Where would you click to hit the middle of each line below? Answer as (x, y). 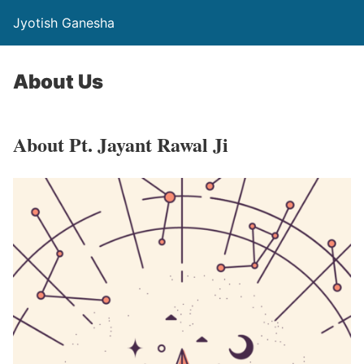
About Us (58, 82)
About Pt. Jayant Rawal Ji (121, 144)
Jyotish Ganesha (64, 23)
